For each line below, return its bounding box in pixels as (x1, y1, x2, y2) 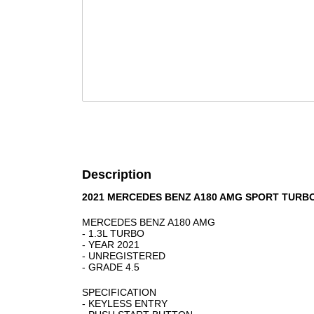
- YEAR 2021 (82, 239, 139, 250)
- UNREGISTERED (82, 250, 165, 261)
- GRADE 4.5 (82, 261, 139, 273)
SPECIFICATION (82, 287, 156, 298)
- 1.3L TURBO (82, 228, 144, 239)
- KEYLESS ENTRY (82, 298, 168, 309)
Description (82, 168, 151, 182)
